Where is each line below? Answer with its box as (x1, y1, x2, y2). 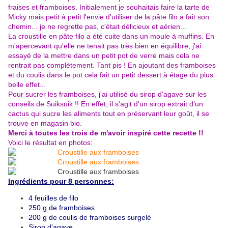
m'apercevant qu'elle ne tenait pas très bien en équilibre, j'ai (8, 42, 201, 50)
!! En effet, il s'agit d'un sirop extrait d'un (73, 100, 203, 108)
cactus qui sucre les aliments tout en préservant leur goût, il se (8, 109, 209, 118)
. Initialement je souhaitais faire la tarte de (75, 3, 210, 12)
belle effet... (8, 80, 46, 89)
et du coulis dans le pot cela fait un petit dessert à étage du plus (8, 71, 213, 79)
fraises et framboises (8, 3, 75, 12)
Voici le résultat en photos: (8, 138, 93, 147)
